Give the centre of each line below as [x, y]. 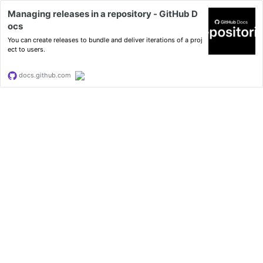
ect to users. [26, 49]
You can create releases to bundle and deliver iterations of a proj [105, 40]
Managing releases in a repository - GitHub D [103, 14]
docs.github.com [44, 75]
